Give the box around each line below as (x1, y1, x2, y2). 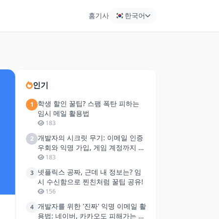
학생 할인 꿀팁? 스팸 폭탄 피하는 (38, 99, 139, 108)
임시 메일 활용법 (38, 109, 89, 118)
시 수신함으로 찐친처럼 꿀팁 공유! (38, 177, 143, 186)
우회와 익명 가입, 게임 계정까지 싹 (38, 143, 145, 152)
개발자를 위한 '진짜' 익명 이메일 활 (38, 201, 146, 211)
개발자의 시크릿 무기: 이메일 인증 (38, 133, 143, 142)
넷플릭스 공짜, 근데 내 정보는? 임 (38, 167, 141, 176)
